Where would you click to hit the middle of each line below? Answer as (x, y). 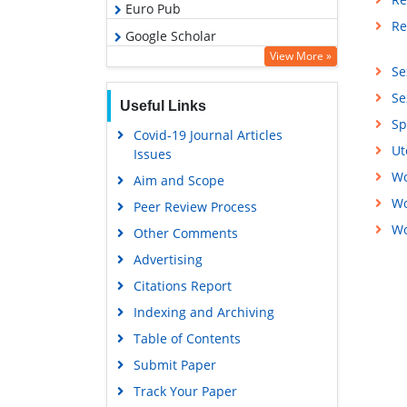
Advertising (168, 259)
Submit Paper (174, 364)
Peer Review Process (195, 206)
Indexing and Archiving (203, 312)
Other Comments (185, 233)
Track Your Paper (185, 391)
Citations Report (182, 285)
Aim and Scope (179, 180)
